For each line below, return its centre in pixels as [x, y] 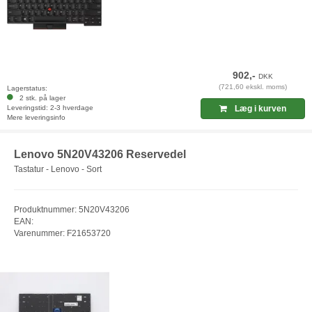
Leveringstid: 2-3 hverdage [50, 107]
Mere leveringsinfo [36, 117]
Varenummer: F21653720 [62, 234]
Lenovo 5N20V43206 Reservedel [100, 154]
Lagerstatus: [27, 88]
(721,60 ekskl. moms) [253, 86]
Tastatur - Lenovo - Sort [58, 170]
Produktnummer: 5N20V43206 [72, 210]
